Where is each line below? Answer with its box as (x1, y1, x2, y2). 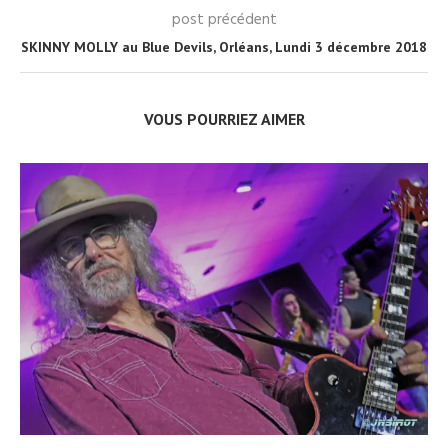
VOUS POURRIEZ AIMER (143, 109, 305, 129)
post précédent (171, 8, 277, 32)
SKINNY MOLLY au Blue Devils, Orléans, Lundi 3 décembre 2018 (21, 38, 427, 56)
